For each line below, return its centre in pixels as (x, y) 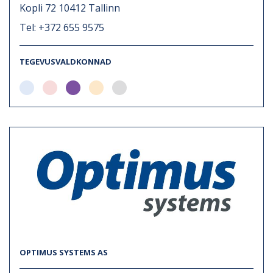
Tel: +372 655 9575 (62, 27)
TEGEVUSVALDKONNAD (66, 61)
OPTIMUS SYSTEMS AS (64, 252)
